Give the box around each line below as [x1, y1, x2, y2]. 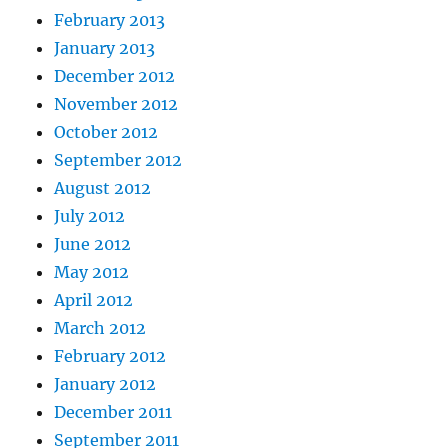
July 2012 [54, 205, 126, 226]
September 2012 [54, 149, 183, 170]
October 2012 [54, 121, 159, 142]
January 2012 [54, 373, 157, 394]
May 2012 [54, 261, 130, 282]
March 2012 [54, 317, 147, 338]
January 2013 [54, 37, 156, 58]
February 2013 [54, 9, 166, 30]
